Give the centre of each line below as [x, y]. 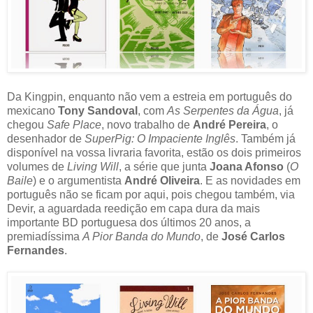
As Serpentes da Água [223, 110]
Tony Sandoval [98, 110]
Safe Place [74, 124]
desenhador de [46, 138]
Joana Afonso [247, 166]
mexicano [32, 110]
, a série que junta [164, 166]
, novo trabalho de [147, 124]
